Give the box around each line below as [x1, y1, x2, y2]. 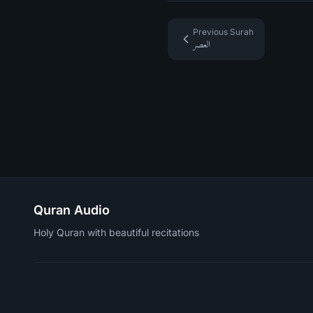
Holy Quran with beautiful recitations [34, 226, 199, 238]
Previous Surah [193, 27, 254, 37]
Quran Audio [34, 203, 110, 217]
